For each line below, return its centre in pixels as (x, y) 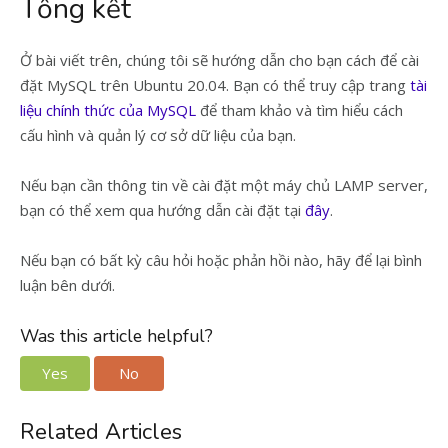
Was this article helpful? (116, 336)
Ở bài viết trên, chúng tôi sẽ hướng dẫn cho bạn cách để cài (219, 60)
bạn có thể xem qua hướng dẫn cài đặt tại (162, 210)
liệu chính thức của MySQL (108, 110)
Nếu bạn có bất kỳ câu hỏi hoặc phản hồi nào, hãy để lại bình (221, 260)
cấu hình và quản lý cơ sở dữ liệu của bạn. (158, 135)
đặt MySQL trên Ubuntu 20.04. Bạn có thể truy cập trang (215, 85)
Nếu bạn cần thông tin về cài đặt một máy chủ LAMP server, (224, 185)
